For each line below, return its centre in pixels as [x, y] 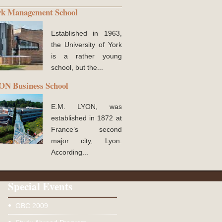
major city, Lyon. [86, 141]
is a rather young [86, 56]
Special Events [40, 186]
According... [70, 152]
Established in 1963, [86, 33]
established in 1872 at [86, 118]
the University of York [86, 45]
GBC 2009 [32, 206]
